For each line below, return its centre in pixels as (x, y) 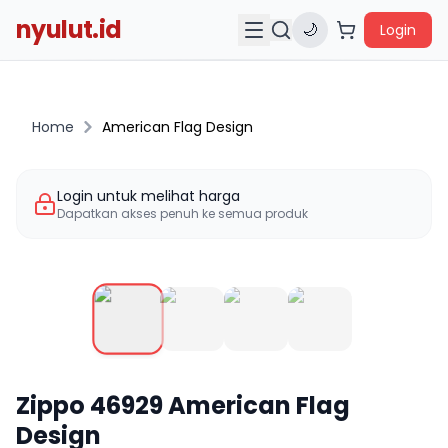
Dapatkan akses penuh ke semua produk (182, 213)
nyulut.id (69, 29)
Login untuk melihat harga (148, 196)
